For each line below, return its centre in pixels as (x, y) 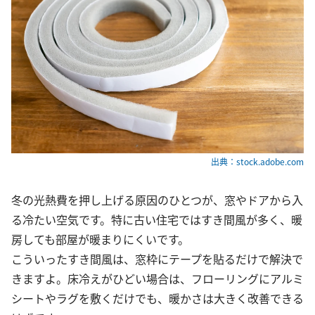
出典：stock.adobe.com (257, 162)
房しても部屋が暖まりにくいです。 (100, 239)
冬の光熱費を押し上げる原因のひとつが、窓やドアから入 (157, 200)
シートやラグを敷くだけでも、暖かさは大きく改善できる (157, 298)
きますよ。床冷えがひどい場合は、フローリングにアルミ (157, 279)
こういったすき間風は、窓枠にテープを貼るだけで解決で (157, 259)
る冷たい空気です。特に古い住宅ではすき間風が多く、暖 (157, 220)
